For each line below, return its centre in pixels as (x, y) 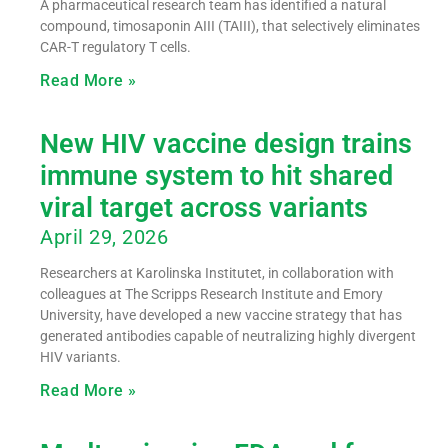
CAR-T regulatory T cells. (115, 46)
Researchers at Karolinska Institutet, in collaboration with (217, 272)
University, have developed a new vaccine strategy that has (221, 314)
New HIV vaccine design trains (226, 143)
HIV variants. (80, 356)
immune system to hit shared (216, 175)
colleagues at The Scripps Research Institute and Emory (211, 293)
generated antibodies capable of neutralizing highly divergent (228, 335)
